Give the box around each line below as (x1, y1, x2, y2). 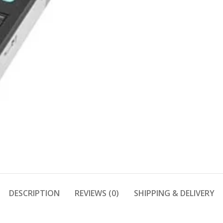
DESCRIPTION (8, 188, 60, 199)
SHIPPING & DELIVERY (133, 188, 215, 199)
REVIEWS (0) (74, 188, 119, 199)
